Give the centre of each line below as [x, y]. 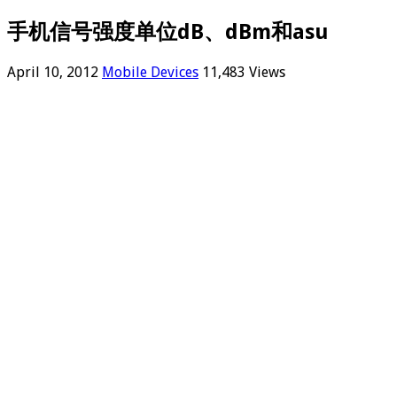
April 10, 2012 [53, 72]
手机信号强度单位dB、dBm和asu [168, 31]
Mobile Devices [150, 72]
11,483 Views [244, 72]
